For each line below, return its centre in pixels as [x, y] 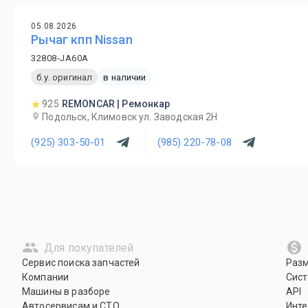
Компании [46, 277]
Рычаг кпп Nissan [82, 40]
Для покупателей [89, 247]
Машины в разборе [66, 291]
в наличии [125, 77]
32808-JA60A [60, 58]
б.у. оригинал [65, 77]
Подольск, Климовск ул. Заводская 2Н [130, 117]
